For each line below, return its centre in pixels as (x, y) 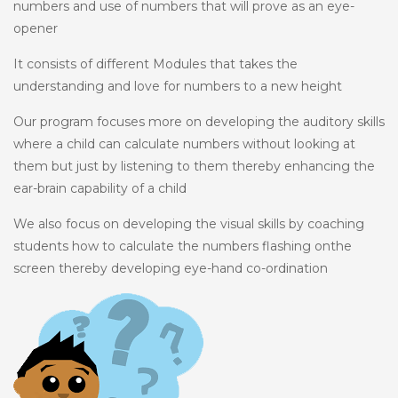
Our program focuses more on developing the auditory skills (199, 121)
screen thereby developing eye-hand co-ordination (171, 268)
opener (36, 28)
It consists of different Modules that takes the (155, 64)
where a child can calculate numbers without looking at (184, 143)
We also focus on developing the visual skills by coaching (189, 223)
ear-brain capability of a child (100, 188)
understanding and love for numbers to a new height (178, 86)
